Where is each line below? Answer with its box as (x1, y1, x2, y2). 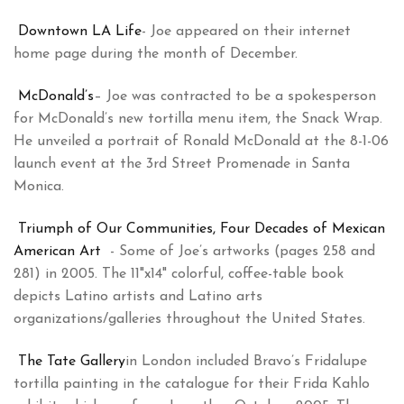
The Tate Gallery (18, 354, 125, 370)
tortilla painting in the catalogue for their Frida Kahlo (14, 377, 370, 392)
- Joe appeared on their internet (142, 24, 351, 40)
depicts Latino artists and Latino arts (14, 289, 262, 305)
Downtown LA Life (18, 24, 142, 40)
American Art (14, 244, 106, 260)
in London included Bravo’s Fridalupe (125, 354, 367, 370)
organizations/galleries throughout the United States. (14, 312, 365, 327)
